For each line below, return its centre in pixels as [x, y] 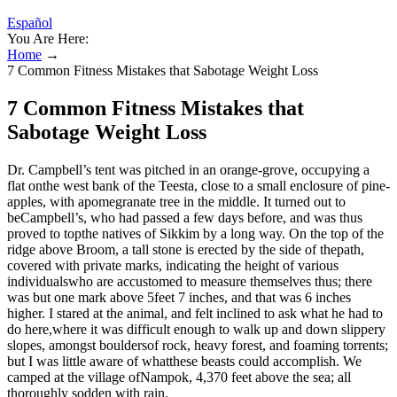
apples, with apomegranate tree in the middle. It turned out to [176, 201]
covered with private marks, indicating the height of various [173, 265]
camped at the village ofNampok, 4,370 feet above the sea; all [179, 377]
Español [30, 23]
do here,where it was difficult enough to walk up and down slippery [196, 329]
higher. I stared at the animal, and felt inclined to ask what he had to [195, 313]
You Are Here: [48, 39]
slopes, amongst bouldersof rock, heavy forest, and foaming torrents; [198, 345]
